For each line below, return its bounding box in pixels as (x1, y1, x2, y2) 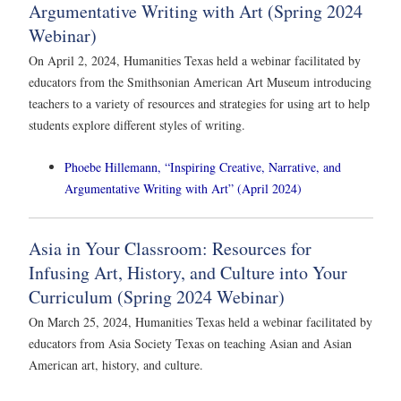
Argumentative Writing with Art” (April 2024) (64, 179, 302, 197)
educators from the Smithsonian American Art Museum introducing (29, 73, 371, 90)
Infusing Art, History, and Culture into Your (29, 260, 347, 285)
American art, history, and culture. (29, 355, 203, 373)
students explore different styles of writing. (29, 115, 245, 133)
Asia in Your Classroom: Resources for (29, 235, 311, 260)
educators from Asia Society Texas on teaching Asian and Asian (29, 334, 352, 352)
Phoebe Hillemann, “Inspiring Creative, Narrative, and (64, 158, 341, 175)
